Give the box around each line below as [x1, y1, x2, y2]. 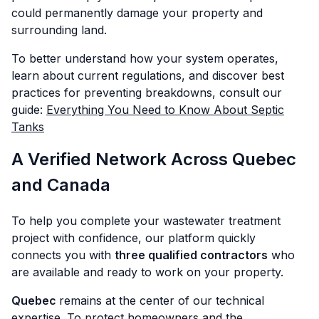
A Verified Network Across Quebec [11, 149, 296, 170]
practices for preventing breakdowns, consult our [11, 85, 282, 100]
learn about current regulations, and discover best [11, 68, 284, 83]
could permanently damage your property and [11, 6, 263, 21]
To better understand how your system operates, [11, 51, 278, 66]
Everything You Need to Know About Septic [46, 103, 284, 117]
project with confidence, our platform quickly [11, 231, 256, 246]
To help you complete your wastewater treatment [11, 214, 281, 229]
